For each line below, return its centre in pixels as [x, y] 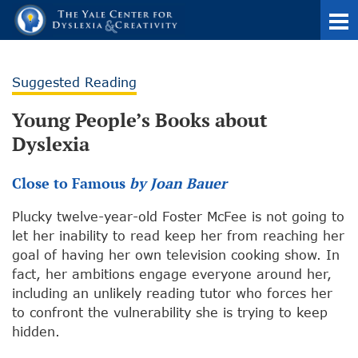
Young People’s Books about [140, 120]
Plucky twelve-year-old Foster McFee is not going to [178, 217]
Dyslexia [51, 144]
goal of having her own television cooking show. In [176, 255]
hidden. [36, 332]
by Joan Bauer [178, 183]
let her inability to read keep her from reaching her [178, 236]
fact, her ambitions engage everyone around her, [172, 274]
